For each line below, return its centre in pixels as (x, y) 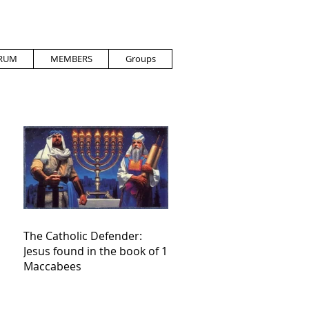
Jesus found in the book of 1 (96, 251)
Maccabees (52, 266)
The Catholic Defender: (83, 236)
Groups (140, 59)
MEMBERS (71, 59)
